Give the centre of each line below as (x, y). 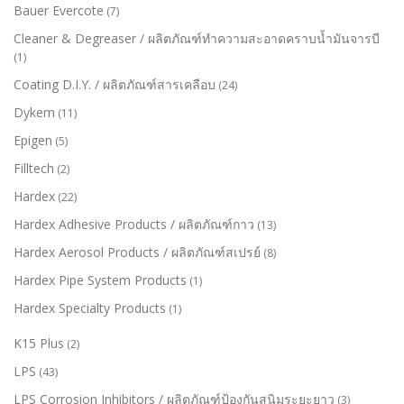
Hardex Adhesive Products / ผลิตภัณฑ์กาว (134, 224)
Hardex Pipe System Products (100, 280)
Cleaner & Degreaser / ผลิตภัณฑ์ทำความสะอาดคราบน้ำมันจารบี (197, 38)
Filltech (34, 168)
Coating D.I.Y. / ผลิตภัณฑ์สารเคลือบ (115, 84)
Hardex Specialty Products (90, 308)
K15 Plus (39, 343)
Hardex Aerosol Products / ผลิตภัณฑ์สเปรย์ (137, 252)
